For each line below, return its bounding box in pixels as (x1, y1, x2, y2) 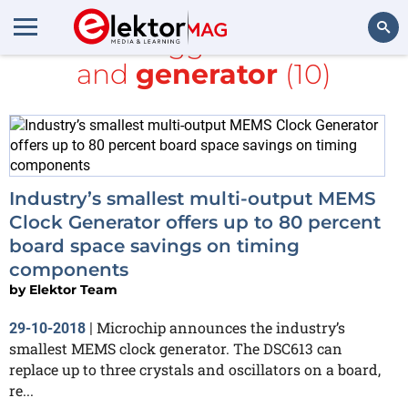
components (9, 259, 128, 280)
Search (351, 69, 390, 85)
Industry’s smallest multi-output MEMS (9, 188, 376, 209)
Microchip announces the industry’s (97, 318, 345, 337)
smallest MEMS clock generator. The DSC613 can (9, 339, 342, 358)
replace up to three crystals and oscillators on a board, (9, 360, 381, 379)
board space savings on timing (9, 235, 300, 257)
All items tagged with (17, 27, 313, 61)
